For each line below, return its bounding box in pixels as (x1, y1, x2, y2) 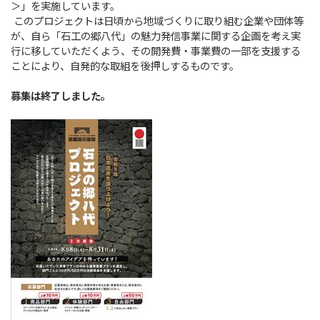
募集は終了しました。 (11, 90, 111, 103)
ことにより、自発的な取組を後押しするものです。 (11, 60, 240, 73)
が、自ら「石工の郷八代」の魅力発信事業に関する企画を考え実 (11, 30, 301, 43)
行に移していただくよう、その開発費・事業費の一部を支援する (11, 45, 301, 58)
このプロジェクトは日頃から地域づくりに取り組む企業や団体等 (11, 15, 304, 28)
